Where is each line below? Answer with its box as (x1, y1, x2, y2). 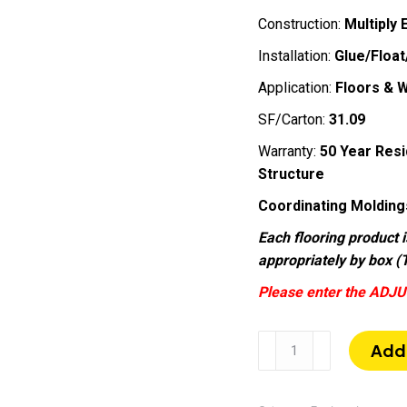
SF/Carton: (258, 111, 325, 128)
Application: (258, 79, 332, 96)
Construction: (258, 15, 344, 33)
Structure (258, 165, 324, 183)
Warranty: (258, 143, 316, 160)
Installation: (258, 47, 334, 65)
